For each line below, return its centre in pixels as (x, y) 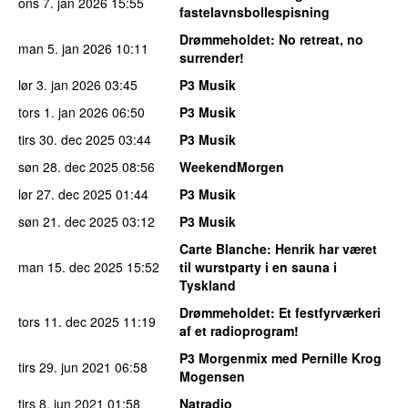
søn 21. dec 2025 (68, 222)
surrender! (212, 58)
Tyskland (208, 286)
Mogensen (212, 377)
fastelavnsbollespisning (255, 12)
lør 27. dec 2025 (65, 194)
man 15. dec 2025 (71, 267)
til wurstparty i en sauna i (258, 267)
